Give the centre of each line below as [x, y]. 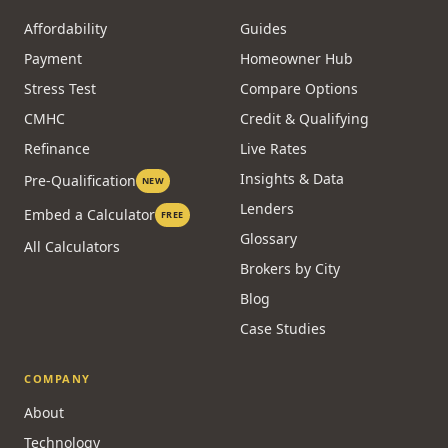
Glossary [268, 238]
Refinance [57, 148]
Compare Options [299, 88]
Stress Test [60, 88]
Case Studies [283, 328]
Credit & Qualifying [304, 118]
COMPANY [57, 378]
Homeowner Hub [296, 58]
